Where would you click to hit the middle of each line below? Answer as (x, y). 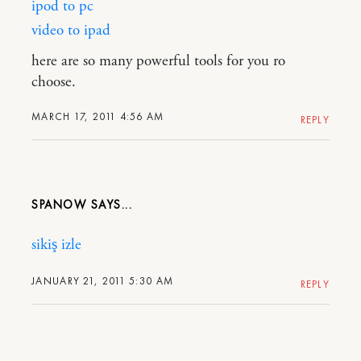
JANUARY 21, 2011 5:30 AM (103, 280)
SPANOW (61, 204)
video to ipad (71, 30)
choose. (54, 82)
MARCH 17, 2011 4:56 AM (98, 116)
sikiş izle (56, 245)
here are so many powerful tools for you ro (158, 61)
